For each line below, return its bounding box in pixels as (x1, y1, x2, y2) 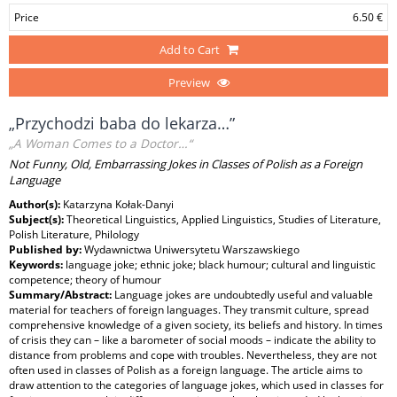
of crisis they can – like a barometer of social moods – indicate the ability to (9, 332, 376, 347)
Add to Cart (159, 42, 220, 58)
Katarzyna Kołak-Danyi (63, 197, 174, 212)
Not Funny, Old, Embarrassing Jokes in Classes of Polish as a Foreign (9, 156, 362, 172)
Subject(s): (9, 212, 66, 227)
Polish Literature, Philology (9, 227, 139, 242)
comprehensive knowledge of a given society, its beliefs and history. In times (9, 317, 383, 332)
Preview (167, 74, 210, 90)
